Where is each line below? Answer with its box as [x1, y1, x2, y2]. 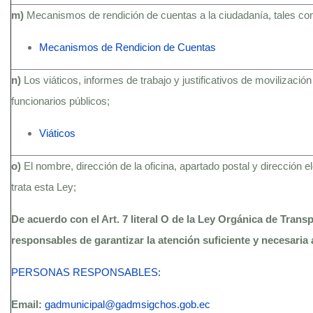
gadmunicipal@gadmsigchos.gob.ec [45, 298, 210, 310]
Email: [11, 298, 45, 310]
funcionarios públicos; [11, 95, 110, 107]
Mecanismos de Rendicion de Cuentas [39, 41, 216, 53]
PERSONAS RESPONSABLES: [11, 266, 161, 278]
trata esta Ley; [11, 181, 76, 193]
